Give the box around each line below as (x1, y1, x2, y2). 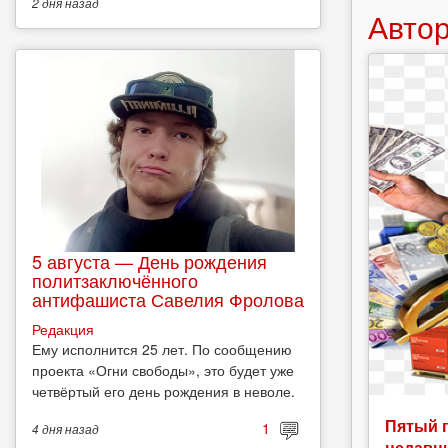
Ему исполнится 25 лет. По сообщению (32, 339, 292, 360)
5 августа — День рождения (32, 248, 267, 275)
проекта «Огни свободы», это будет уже (32, 360, 294, 381)
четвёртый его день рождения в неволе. (32, 381, 295, 402)
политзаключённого (32, 267, 198, 294)
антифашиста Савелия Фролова (32, 286, 304, 313)
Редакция (32, 319, 94, 340)
